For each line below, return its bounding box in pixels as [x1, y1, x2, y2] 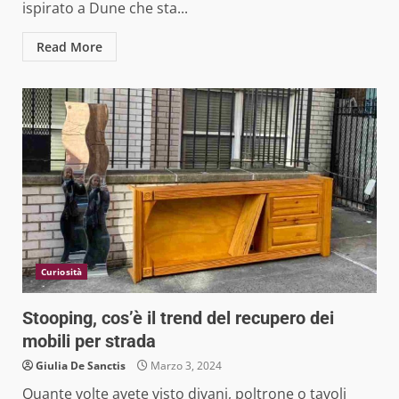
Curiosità [41, 265, 82, 279]
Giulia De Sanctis [36, 358, 126, 374]
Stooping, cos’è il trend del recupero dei [22, 307, 334, 330]
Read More [37, 38, 102, 56]
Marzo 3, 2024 [148, 358, 222, 374]
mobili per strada [22, 330, 156, 353]
